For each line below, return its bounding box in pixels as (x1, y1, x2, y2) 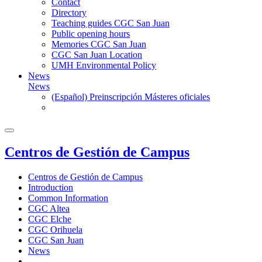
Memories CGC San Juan (51, 39, 146, 49)
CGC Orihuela (28, 224, 82, 235)
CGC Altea (28, 203, 70, 213)
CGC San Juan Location (51, 50, 142, 60)
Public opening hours (51, 29, 130, 39)
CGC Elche (28, 213, 71, 224)
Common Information (28, 192, 108, 203)
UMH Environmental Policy (51, 60, 156, 70)
